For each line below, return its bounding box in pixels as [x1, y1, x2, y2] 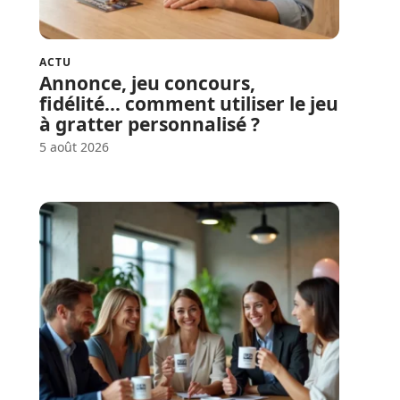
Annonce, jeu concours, [39, 70, 255, 96]
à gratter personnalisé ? [39, 111, 260, 137]
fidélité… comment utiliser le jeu [39, 90, 338, 116]
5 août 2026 [39, 137, 109, 155]
